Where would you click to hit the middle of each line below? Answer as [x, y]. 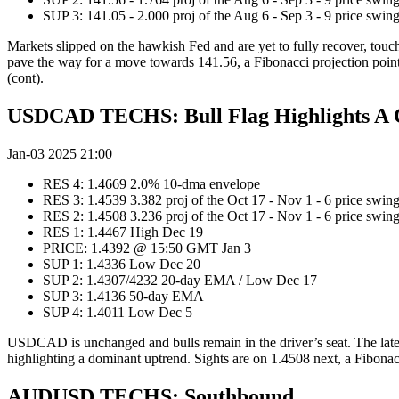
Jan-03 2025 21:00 [60, 154]
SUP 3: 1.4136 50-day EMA [123, 297]
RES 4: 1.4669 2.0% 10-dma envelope [151, 184]
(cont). [27, 78]
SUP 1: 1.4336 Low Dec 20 [125, 265]
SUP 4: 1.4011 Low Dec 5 [118, 313]
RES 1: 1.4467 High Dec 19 [125, 232]
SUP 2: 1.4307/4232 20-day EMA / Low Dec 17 [182, 281]
